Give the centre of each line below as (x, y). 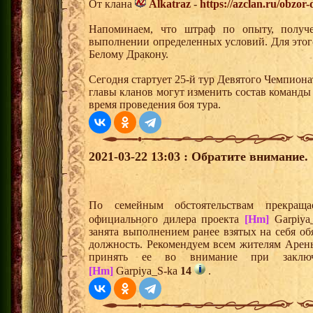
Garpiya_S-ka (147, 271)
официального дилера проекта (167, 219)
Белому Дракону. (129, 54)
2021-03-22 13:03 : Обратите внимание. (198, 157)
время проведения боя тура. (155, 105)
